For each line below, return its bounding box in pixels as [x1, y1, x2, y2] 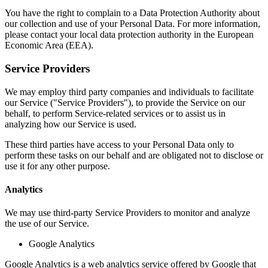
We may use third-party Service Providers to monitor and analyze [5, 208, 250, 218]
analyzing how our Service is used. [5, 118, 136, 129]
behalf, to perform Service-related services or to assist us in [5, 108, 226, 118]
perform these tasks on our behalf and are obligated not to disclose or [5, 150, 263, 160]
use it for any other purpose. [5, 160, 110, 171]
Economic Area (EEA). [5, 40, 93, 51]
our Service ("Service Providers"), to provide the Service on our [5, 97, 245, 108]
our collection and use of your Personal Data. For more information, [5, 19, 260, 29]
